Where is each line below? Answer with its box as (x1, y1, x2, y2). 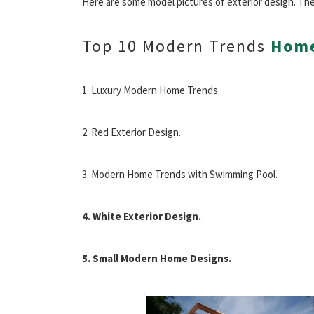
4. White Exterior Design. (82, 209, 201, 223)
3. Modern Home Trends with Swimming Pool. (82, 167, 278, 181)
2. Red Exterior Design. (82, 125, 181, 139)
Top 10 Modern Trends (82, 34, 271, 57)
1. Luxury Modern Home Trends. (82, 83, 220, 97)
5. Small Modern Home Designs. (82, 251, 231, 265)
